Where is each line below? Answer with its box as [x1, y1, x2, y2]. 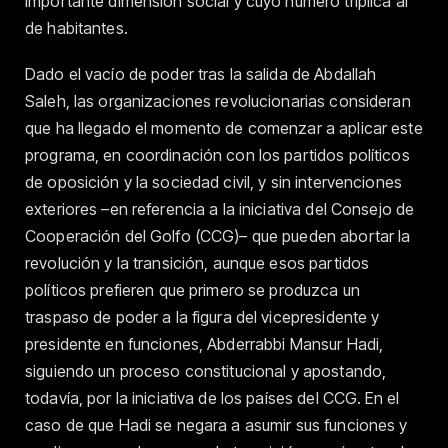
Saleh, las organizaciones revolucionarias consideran [25, 91, 411, 112]
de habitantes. [25, 18, 128, 39]
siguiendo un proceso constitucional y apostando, [25, 361, 387, 382]
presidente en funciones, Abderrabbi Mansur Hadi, [25, 334, 384, 355]
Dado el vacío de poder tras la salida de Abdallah [25, 64, 377, 85]
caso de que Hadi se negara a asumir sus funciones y [25, 415, 408, 436]
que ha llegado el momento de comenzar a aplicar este [25, 118, 423, 139]
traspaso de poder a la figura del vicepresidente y [25, 307, 380, 328]
